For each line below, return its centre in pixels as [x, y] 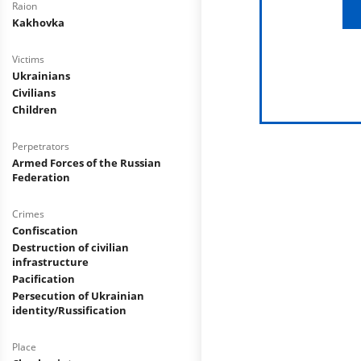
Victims [28, 59]
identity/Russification [69, 310]
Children [35, 110]
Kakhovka [38, 23]
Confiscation [45, 230]
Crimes [28, 214]
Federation [41, 177]
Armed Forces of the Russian [87, 163]
